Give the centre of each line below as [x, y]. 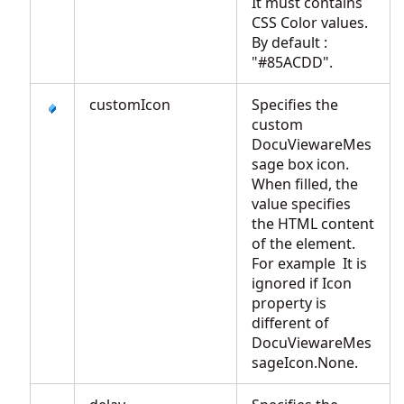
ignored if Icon [302, 283]
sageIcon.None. [308, 363]
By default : [289, 42]
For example [295, 263]
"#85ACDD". [296, 62]
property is [289, 303]
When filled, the [305, 184]
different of [290, 323]
